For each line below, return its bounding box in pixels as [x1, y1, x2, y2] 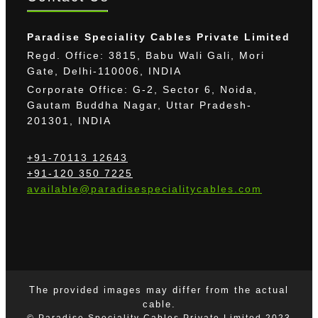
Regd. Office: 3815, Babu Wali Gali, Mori [27, 50, 265, 62]
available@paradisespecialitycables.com [27, 183, 262, 195]
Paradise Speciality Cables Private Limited [27, 31, 290, 43]
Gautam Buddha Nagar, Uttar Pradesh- [27, 99, 252, 111]
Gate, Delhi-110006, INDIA [27, 65, 182, 77]
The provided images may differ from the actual [29, 285, 289, 296]
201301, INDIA [27, 115, 111, 127]
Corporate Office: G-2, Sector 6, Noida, [27, 84, 258, 96]
